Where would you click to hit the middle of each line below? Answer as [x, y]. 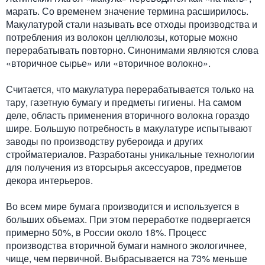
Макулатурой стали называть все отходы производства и [132, 24]
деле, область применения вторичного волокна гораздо [128, 115]
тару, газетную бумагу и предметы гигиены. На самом [124, 102]
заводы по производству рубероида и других [104, 141]
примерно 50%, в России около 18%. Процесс [106, 232]
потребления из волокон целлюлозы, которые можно [122, 37]
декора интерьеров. [49, 180]
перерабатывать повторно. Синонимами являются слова [132, 50]
